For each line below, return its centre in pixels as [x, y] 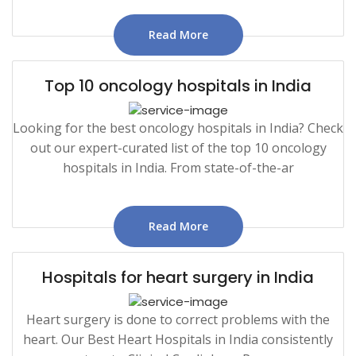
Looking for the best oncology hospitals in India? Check [178, 128]
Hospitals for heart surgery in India [178, 278]
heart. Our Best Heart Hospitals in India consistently [178, 340]
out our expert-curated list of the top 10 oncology [178, 148]
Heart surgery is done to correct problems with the [178, 320]
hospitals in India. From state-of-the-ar [178, 168]
